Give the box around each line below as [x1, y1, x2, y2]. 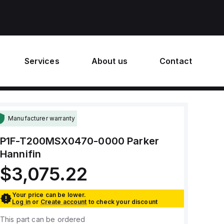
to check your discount [88, 198, 158, 205]
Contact [159, 56, 192, 66]
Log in [11, 198, 30, 205]
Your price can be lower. [11, 191, 86, 198]
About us [91, 56, 127, 66]
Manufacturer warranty [7, 114, 75, 122]
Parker [127, 135, 159, 147]
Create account [40, 198, 87, 205]
